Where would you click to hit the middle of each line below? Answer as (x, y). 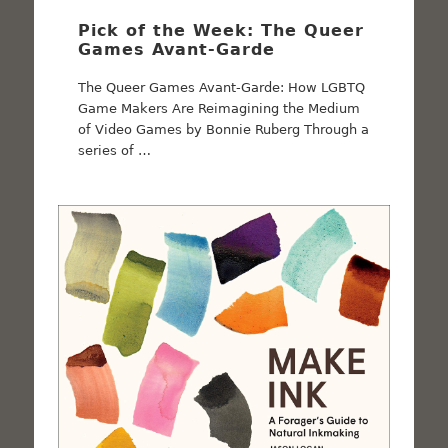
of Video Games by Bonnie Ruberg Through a (224, 129)
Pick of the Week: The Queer (221, 30)
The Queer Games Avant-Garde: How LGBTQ (222, 87)
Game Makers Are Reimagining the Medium (219, 108)
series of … (115, 150)
